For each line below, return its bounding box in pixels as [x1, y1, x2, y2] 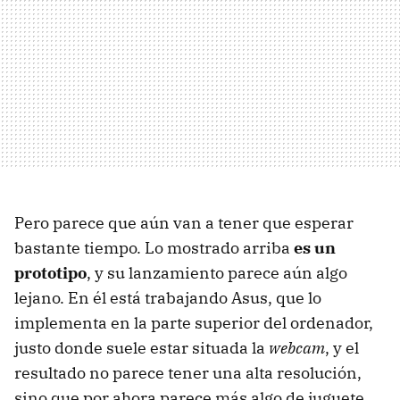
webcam [269, 337, 325, 358]
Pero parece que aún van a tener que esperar [14, 212, 354, 233]
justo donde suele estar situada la [14, 337, 269, 358]
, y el [325, 337, 359, 358]
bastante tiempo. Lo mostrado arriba [14, 237, 294, 258]
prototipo [14, 262, 87, 283]
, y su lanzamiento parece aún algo [87, 262, 347, 283]
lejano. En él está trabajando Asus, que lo [14, 287, 321, 308]
